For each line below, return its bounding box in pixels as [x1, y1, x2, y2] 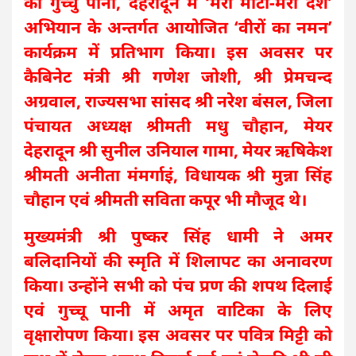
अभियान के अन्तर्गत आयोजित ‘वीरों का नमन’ [24, 16, 332, 39]
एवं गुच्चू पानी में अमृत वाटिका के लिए [24, 299, 332, 322]
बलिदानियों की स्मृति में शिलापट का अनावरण [24, 250, 332, 273]
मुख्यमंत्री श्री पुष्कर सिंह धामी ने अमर [24, 225, 332, 248]
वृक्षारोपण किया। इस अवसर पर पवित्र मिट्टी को [24, 323, 332, 346]
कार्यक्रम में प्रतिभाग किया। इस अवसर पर [24, 41, 332, 64]
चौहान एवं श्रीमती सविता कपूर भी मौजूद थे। [24, 188, 307, 211]
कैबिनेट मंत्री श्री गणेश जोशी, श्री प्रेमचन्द [24, 65, 332, 88]
